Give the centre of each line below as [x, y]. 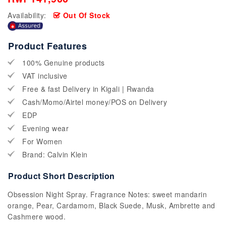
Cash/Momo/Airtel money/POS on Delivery [95, 102]
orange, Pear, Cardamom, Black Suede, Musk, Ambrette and [111, 206]
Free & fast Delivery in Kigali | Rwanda [88, 89]
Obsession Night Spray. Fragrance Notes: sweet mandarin [107, 194]
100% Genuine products [64, 63]
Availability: [27, 15]
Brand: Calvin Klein [55, 155]
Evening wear [45, 128]
